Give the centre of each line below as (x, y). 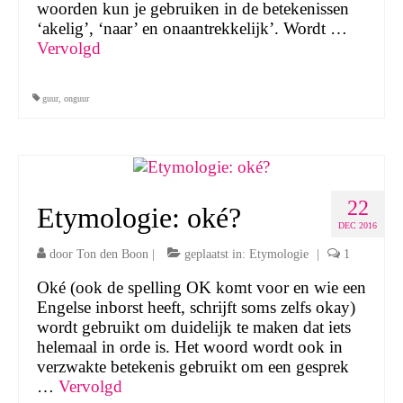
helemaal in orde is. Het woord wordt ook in (190, 346)
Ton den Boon (112, 254)
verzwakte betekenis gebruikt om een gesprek (193, 366)
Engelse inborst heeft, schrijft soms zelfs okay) (196, 307)
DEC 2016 (358, 225)
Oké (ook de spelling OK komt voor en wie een (201, 287)
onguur (76, 99)
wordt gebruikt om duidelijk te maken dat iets (194, 327)
